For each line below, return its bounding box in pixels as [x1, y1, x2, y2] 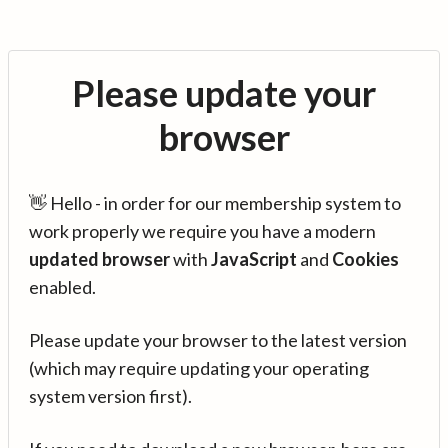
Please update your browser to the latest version [29, 329, 407, 351]
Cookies [332, 248, 399, 270]
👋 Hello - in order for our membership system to [29, 192, 401, 214]
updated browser [29, 248, 170, 270]
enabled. [29, 276, 96, 298]
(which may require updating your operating [29, 357, 369, 379]
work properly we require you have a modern [29, 220, 376, 242]
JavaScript [211, 248, 297, 270]
